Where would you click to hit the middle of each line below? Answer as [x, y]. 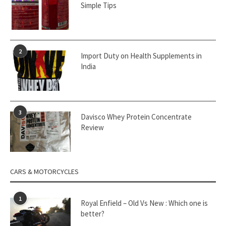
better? [93, 214]
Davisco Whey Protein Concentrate [136, 117]
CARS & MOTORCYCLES [44, 172]
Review [92, 127]
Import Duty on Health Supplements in [141, 56]
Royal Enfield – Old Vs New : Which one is [144, 203]
